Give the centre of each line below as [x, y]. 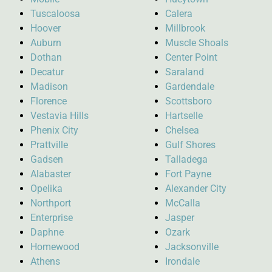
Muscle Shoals [197, 43]
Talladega [186, 160]
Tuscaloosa [55, 14]
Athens [45, 262]
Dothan [46, 58]
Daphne [47, 233]
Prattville [49, 145]
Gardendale [190, 87]
